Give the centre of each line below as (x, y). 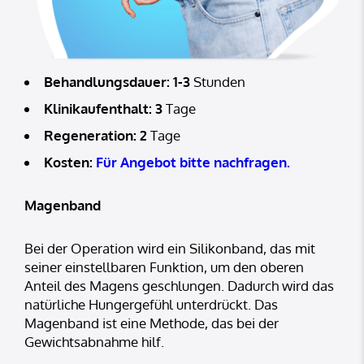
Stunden (217, 82)
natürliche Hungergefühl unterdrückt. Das (151, 305)
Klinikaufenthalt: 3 (103, 109)
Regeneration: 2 (95, 136)
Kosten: (69, 162)
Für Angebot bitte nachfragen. (193, 162)
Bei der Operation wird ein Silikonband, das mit (170, 249)
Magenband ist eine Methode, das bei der (152, 323)
